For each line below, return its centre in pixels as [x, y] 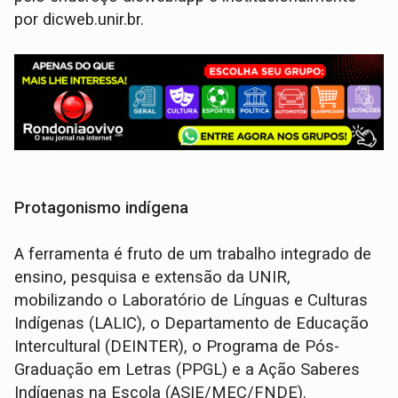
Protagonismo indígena [102, 207]
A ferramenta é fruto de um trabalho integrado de [193, 254]
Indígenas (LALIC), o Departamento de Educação [192, 323]
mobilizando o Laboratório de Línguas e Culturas [191, 300]
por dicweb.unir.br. [80, 20]
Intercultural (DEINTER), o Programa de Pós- [177, 346]
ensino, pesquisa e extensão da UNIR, [153, 277]
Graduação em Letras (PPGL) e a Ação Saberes [187, 369]
